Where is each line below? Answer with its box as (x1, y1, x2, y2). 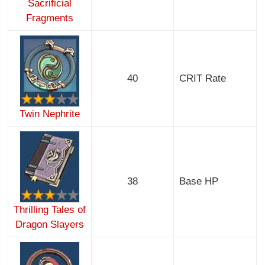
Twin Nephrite (20, 108, 80, 120)
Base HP (179, 176, 218, 188)
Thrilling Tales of (14, 204, 86, 216)
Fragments (26, 12, 74, 24)
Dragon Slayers (15, 219, 85, 231)
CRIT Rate (179, 73, 226, 85)
